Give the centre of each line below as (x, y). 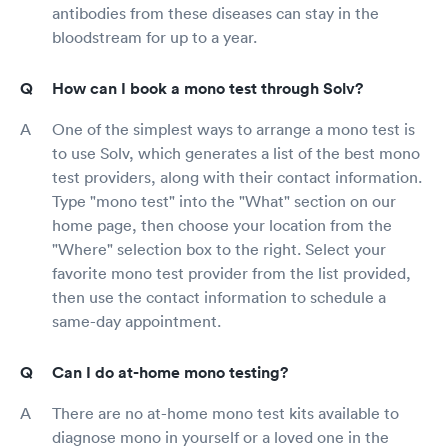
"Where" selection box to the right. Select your (219, 249)
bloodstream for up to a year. (154, 37)
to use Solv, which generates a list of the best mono (236, 153)
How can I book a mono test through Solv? (207, 89)
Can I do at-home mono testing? (170, 373)
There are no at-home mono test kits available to (225, 413)
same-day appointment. (136, 321)
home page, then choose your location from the (222, 225)
